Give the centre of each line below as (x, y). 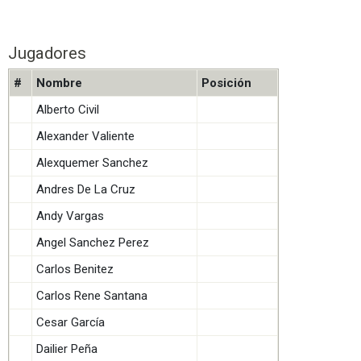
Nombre (59, 83)
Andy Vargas (70, 216)
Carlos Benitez (75, 269)
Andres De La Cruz (86, 189)
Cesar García (71, 322)
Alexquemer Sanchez (92, 163)
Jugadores (47, 53)
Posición (226, 83)
